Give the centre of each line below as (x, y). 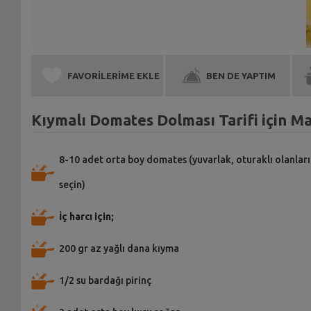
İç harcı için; (86, 216)
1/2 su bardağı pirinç (105, 280)
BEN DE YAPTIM (241, 75)
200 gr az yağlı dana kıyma (119, 248)
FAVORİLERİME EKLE (114, 75)
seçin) (72, 184)
